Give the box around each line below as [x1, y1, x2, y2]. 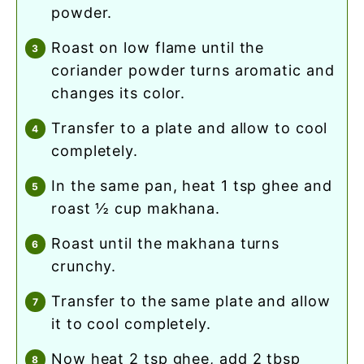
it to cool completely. [51, 315, 211, 333]
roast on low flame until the [51, 39, 62, 57]
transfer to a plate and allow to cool [51, 119, 61, 137]
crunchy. [51, 258, 117, 275]
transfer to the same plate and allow [51, 292, 61, 310]
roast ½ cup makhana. [51, 200, 220, 218]
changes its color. [51, 84, 186, 102]
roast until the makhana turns [51, 235, 62, 253]
